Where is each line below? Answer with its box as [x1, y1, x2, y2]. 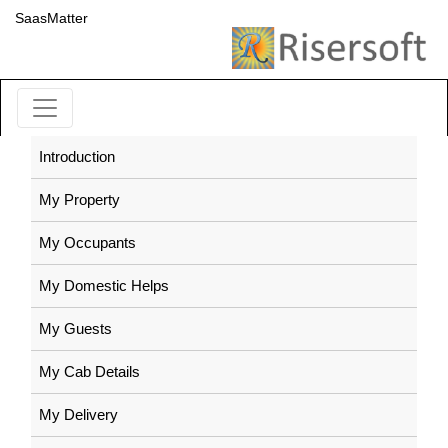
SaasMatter [15, 10, 88, 26]
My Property [39, 191, 120, 208]
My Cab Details [39, 363, 140, 380]
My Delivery [39, 406, 118, 423]
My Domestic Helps [39, 277, 169, 294]
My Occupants [39, 234, 136, 251]
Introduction [39, 148, 115, 165]
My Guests [39, 320, 112, 337]
